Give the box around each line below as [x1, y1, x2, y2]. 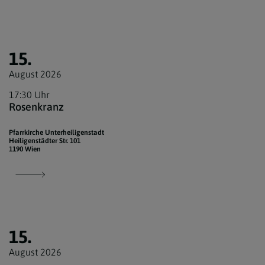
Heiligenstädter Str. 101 [9, 137, 80, 146]
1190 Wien [9, 145, 41, 154]
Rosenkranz [9, 101, 64, 114]
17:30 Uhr [9, 89, 50, 101]
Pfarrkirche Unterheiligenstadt [9, 128, 104, 137]
